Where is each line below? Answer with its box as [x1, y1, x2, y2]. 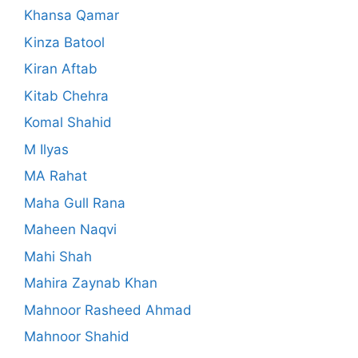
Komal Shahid [24, 114, 112, 131]
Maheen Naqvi [24, 221, 117, 238]
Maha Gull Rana [24, 194, 125, 211]
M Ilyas [24, 141, 69, 157]
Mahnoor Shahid [24, 328, 129, 345]
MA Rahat [24, 168, 87, 185]
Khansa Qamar [24, 7, 119, 24]
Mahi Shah [24, 248, 92, 265]
